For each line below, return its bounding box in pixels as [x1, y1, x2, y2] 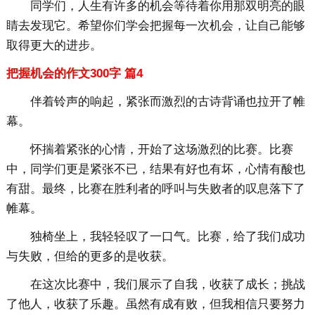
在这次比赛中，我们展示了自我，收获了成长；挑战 [30, 278, 305, 292]
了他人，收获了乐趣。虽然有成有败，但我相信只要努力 [6, 297, 305, 311]
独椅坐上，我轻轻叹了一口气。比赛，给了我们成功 [30, 230, 305, 244]
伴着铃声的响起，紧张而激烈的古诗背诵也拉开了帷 [30, 95, 305, 109]
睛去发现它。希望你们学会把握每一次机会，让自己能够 [6, 19, 305, 33]
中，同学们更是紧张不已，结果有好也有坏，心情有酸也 [6, 162, 305, 176]
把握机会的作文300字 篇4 [6, 67, 143, 81]
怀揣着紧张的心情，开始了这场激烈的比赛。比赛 [30, 143, 293, 157]
